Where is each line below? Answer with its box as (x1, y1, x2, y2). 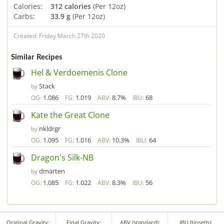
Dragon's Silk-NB (31, 152, 93, 163)
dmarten (39, 166, 65, 176)
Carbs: (13, 11, 35, 21)
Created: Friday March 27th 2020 (13, 31, 105, 40)
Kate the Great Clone (31, 109, 109, 121)
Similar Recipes (11, 53, 62, 61)
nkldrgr (39, 124, 60, 133)
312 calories (50, 1, 91, 11)
